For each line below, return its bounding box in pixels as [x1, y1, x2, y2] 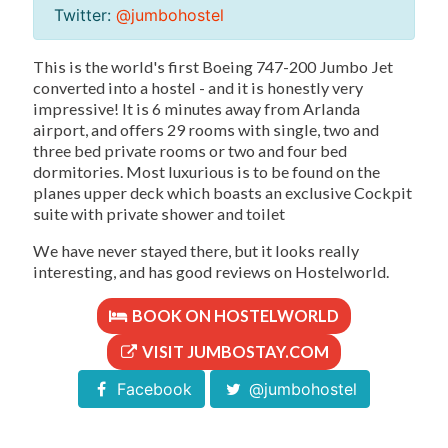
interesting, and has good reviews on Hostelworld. [33, 261, 389, 281]
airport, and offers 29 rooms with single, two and [33, 119, 379, 139]
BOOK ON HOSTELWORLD [129, 305, 340, 325]
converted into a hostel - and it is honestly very [33, 77, 363, 97]
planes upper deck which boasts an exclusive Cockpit [33, 182, 412, 202]
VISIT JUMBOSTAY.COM [139, 341, 330, 361]
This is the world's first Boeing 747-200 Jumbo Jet [33, 56, 393, 76]
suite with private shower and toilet [33, 203, 285, 223]
